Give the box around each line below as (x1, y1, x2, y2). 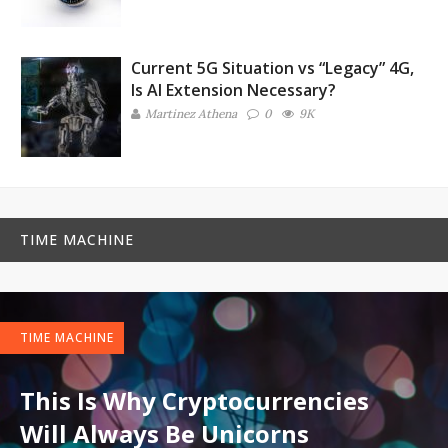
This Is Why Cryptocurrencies (20, 384, 369, 417)
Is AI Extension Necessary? (131, 79, 336, 101)
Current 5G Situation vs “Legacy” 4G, (131, 57, 414, 79)
